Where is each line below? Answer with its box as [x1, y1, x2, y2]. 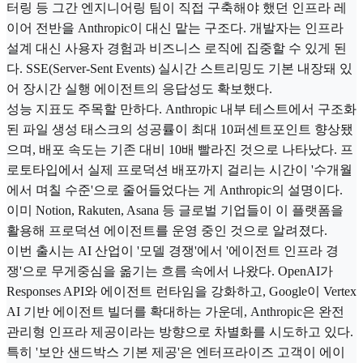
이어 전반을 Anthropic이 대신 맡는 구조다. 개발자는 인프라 [6, 20, 344, 35]
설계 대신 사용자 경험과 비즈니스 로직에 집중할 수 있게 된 [6, 41, 347, 55]
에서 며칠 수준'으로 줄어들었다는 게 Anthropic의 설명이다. [6, 182, 343, 197]
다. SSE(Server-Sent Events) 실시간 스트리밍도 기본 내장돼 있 [6, 61, 352, 75]
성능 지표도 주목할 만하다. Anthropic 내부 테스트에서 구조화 [6, 101, 357, 116]
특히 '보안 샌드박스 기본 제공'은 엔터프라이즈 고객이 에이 [6, 344, 345, 359]
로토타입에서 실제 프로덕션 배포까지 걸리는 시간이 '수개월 [6, 162, 352, 177]
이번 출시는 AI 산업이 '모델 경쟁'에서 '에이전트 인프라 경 [6, 243, 339, 258]
